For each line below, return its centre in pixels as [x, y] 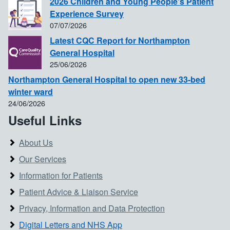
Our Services [43, 159]
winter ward [31, 92]
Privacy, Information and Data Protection [92, 208]
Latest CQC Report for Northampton [120, 41]
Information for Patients [61, 176]
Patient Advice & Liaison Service [79, 192]
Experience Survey [87, 14]
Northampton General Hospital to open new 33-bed [107, 80]
